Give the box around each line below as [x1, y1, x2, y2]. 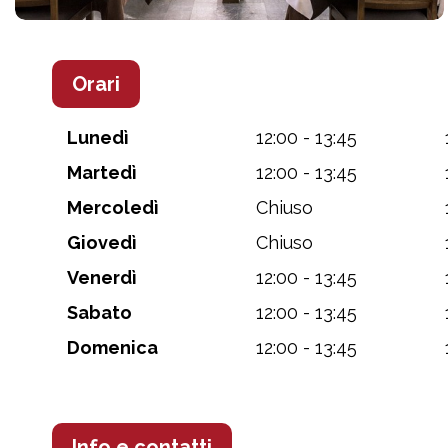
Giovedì [67, 231, 137, 253]
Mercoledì [67, 196, 159, 218]
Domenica [67, 336, 158, 358]
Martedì [67, 161, 137, 183]
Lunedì [67, 126, 129, 148]
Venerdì [67, 266, 137, 288]
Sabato [67, 301, 132, 323]
